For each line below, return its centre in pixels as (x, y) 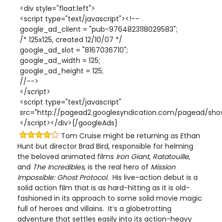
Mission (163, 167)
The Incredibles (58, 167)
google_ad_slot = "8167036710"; (74, 50)
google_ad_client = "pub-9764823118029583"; (99, 29)
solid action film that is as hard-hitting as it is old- (104, 188)
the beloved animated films (67, 156)
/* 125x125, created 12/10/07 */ (71, 39)
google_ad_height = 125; (62, 71)
